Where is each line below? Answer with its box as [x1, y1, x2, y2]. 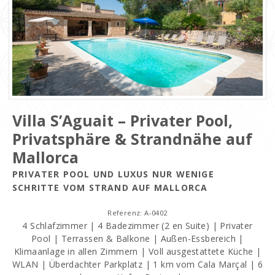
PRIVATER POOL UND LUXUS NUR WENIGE [12, 168, 214, 180]
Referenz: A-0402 [107, 208, 168, 218]
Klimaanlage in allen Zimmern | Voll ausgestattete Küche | [14, 246, 261, 258]
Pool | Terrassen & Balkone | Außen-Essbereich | [31, 233, 244, 245]
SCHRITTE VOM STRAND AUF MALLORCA [12, 182, 208, 194]
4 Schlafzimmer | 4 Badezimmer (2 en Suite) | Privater [22, 220, 253, 232]
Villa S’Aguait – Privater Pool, [12, 110, 233, 131]
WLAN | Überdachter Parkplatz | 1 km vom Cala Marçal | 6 [12, 258, 263, 271]
